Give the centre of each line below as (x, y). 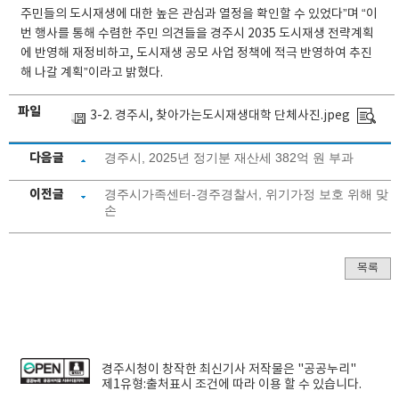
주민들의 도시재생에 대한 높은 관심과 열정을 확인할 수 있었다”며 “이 (199, 14)
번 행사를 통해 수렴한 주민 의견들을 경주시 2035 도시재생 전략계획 (197, 33)
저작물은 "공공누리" (301, 369)
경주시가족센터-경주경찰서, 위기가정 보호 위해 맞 (247, 194)
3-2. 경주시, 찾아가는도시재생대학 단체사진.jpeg (220, 115)
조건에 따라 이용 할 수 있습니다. (277, 384)
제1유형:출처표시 (147, 384)
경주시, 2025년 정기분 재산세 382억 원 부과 (229, 157)
